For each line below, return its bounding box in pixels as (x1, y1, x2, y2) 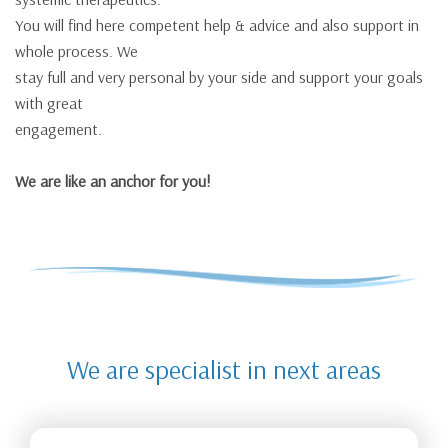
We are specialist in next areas (67, 352, 381, 386)
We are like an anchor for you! (15, 170, 211, 191)
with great (15, 92, 83, 113)
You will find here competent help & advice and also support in (15, 14, 419, 35)
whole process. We (15, 40, 138, 61)
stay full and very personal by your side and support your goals (15, 66, 423, 87)
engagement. (15, 118, 102, 139)
